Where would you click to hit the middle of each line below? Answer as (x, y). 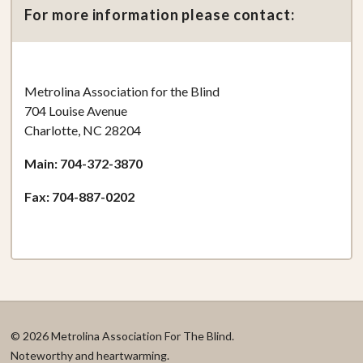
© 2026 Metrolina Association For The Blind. (123, 335)
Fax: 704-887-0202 (80, 196)
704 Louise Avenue (76, 110)
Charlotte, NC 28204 (83, 130)
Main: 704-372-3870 (84, 163)
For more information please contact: (160, 14)
